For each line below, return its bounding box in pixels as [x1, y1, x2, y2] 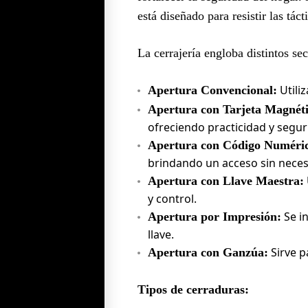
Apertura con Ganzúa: [148, 245, 268, 259]
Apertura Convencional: [148, 82, 277, 97]
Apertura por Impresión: [148, 209, 281, 223]
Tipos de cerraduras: [137, 282, 249, 296]
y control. [148, 190, 197, 206]
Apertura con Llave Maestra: [148, 173, 304, 188]
